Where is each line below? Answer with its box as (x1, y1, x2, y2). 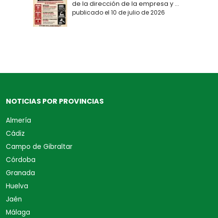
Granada (6, 168, 35, 178)
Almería (6, 116, 31, 126)
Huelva (6, 182, 28, 191)
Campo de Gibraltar (6, 142, 73, 152)
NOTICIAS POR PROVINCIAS (6, 96, 104, 107)
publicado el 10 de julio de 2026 (72, 8, 165, 17)
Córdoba (6, 155, 36, 165)
